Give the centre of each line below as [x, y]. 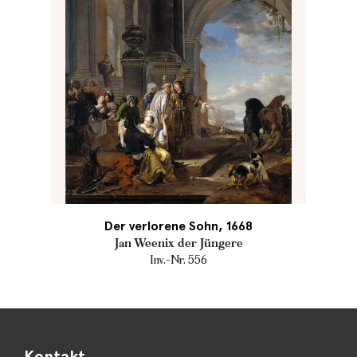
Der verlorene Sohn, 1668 [178, 226]
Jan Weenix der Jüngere [178, 243]
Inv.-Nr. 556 [178, 260]
